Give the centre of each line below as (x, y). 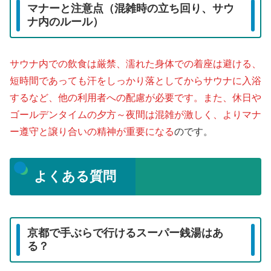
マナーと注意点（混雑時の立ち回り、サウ (131, 9)
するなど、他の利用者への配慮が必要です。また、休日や (135, 98)
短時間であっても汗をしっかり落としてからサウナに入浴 (135, 81)
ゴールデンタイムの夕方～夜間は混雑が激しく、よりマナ (135, 115)
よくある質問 (75, 177)
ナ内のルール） (65, 22)
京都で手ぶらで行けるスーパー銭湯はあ (125, 233)
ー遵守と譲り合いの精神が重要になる (92, 132)
